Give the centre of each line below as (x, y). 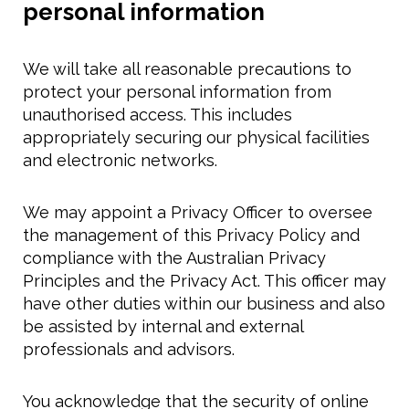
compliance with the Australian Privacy (174, 258)
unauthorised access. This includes (157, 115)
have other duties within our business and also (204, 304)
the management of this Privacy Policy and (191, 236)
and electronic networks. (120, 161)
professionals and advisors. (129, 350)
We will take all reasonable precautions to (187, 69)
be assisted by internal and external (163, 327)
